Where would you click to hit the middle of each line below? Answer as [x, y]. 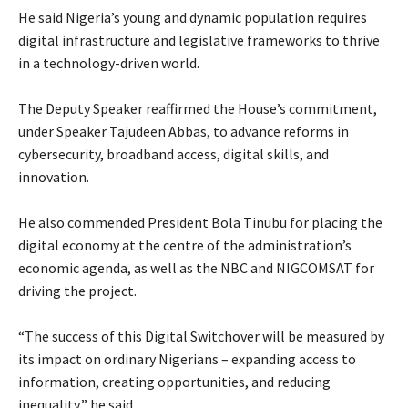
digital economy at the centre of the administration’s [185, 245]
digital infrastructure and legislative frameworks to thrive [199, 40]
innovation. [54, 176]
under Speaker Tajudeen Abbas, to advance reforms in [184, 131]
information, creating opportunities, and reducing [174, 381]
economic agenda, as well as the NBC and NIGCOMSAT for [196, 267]
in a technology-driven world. [109, 62]
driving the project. [77, 290]
